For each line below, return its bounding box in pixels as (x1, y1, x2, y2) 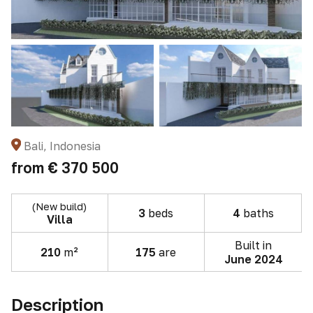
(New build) (32, 200, 87, 212)
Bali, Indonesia (23, 139, 101, 153)
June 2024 (224, 252, 283, 266)
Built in (235, 238, 272, 252)
